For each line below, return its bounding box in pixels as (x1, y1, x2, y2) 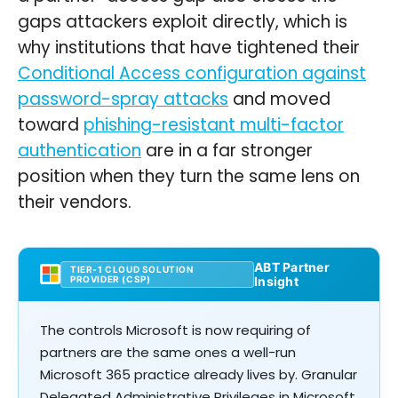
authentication (18, 138, 141, 163)
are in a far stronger (141, 138, 313, 163)
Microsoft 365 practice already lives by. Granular (40, 364, 357, 384)
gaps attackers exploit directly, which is (18, 9, 347, 34)
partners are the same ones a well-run (40, 342, 296, 362)
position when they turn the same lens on (18, 163, 360, 188)
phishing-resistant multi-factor (84, 112, 344, 137)
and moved (228, 86, 330, 111)
